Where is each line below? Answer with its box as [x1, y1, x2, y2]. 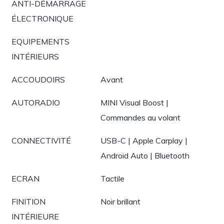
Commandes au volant [100, 112, 180, 122]
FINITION [11, 196, 45, 206]
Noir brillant [100, 196, 140, 206]
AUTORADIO [11, 97, 60, 107]
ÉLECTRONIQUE [11, 13, 73, 23]
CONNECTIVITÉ [11, 135, 71, 145]
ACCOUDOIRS [11, 74, 65, 84]
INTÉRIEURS [11, 51, 59, 61]
